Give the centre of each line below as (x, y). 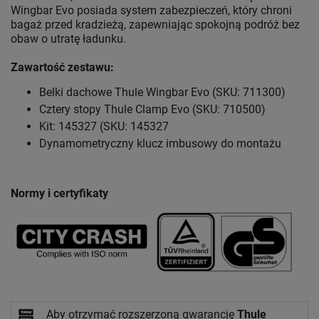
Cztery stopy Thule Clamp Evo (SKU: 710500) (152, 110)
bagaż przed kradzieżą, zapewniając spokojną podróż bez (155, 25)
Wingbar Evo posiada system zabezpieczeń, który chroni (151, 11)
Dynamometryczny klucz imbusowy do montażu (160, 144)
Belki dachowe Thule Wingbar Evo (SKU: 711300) (162, 93)
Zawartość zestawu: (62, 68)
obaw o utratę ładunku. (68, 39)
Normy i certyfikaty (59, 194)
